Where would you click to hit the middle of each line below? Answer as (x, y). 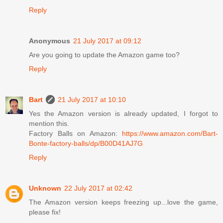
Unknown (45, 188)
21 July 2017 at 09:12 (107, 41)
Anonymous (50, 41)
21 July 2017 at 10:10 (92, 100)
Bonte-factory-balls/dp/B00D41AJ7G (86, 144)
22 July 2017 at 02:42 (98, 188)
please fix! (45, 212)
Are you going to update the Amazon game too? (104, 55)
